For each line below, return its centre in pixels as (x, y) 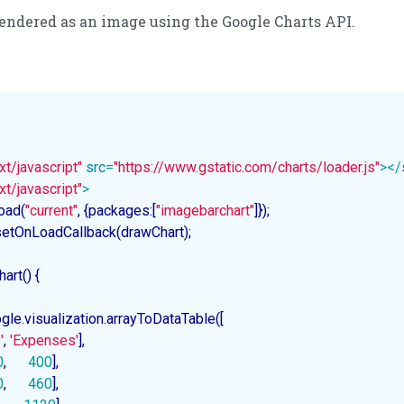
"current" (51, 211)
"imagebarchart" (205, 211)
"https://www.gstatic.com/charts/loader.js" (247, 168)
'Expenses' (44, 341)
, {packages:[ (117, 211)
